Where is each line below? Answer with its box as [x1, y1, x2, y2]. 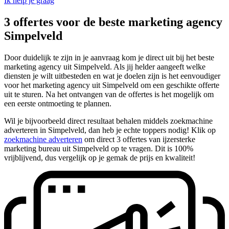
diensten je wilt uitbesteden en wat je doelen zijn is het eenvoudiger [4, 71, 220, 80]
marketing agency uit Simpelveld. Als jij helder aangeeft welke [4, 62, 205, 71]
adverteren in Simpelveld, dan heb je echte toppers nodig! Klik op [4, 125, 216, 134]
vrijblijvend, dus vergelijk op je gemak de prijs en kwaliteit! [4, 153, 195, 162]
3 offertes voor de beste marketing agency [4, 15, 222, 29]
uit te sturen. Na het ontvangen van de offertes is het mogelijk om [4, 89, 214, 99]
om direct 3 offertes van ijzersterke [82, 134, 195, 144]
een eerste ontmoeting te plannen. [4, 99, 111, 108]
